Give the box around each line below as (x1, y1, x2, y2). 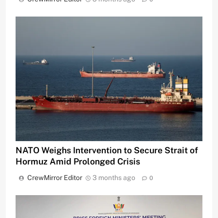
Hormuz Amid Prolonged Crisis (16, 156, 140, 167)
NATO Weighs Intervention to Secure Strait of (16, 145, 198, 156)
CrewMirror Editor (27, 174, 82, 182)
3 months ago (92, 174, 135, 182)
